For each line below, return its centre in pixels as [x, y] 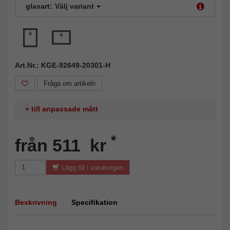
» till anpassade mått [62, 109]
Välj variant [74, 6]
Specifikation [94, 202]
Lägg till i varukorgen [92, 167]
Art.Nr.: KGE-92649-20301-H [63, 65]
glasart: [39, 6]
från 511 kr [63, 145]
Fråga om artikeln [70, 83]
